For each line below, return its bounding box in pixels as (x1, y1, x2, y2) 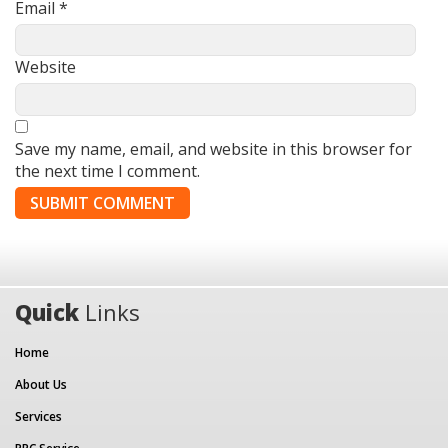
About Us (15, 375, 67, 393)
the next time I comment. (15, 159, 200, 182)
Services (15, 407, 62, 425)
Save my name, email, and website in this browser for (15, 137, 412, 160)
